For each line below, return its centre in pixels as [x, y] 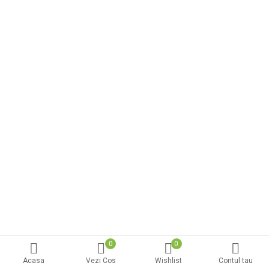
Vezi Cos [101, 261]
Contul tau [235, 261]
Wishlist [168, 261]
